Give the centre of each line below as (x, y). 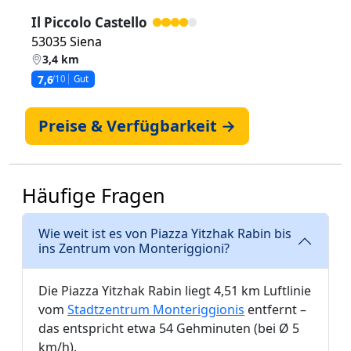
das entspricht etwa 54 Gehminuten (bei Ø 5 (170, 328)
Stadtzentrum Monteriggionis (156, 309)
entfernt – (275, 309)
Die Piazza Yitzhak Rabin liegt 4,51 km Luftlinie (175, 290)
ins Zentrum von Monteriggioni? (134, 248)
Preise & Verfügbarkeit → (137, 125)
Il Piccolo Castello (89, 22)
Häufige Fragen (94, 195)
